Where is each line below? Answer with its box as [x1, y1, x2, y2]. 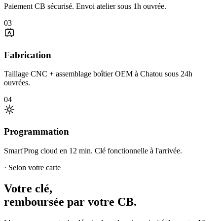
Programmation [4, 126, 69, 137]
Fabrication [4, 49, 51, 60]
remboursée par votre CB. [4, 195, 137, 208]
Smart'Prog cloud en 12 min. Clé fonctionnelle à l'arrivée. [4, 146, 182, 155]
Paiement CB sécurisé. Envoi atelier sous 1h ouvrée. [4, 2, 166, 10]
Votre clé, [4, 182, 52, 195]
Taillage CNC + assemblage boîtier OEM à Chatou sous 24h [4, 70, 192, 78]
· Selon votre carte [4, 163, 61, 172]
